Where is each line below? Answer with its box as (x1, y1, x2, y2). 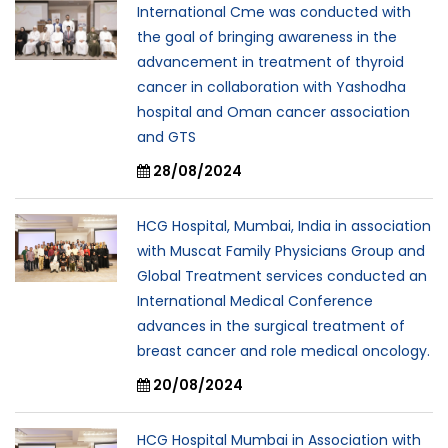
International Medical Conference (137, 291, 373, 311)
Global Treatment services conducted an (137, 266, 427, 286)
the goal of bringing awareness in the (137, 27, 397, 47)
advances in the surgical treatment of (137, 316, 405, 336)
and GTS (137, 127, 196, 147)
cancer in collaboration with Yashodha (137, 77, 406, 97)
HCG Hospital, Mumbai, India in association (137, 216, 431, 236)
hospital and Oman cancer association (137, 102, 410, 122)
